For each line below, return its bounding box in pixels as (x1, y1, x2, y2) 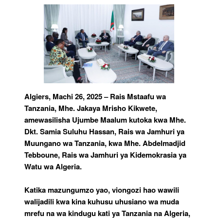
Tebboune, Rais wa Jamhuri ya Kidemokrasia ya (24, 149, 186, 160)
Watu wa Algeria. (24, 161, 82, 172)
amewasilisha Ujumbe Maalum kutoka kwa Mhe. (24, 114, 186, 125)
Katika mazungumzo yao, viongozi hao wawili (24, 184, 179, 195)
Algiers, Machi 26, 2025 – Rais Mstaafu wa (24, 91, 166, 102)
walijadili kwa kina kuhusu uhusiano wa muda (24, 196, 179, 207)
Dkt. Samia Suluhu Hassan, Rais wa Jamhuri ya (24, 126, 184, 137)
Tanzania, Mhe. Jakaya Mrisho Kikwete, (24, 102, 157, 113)
